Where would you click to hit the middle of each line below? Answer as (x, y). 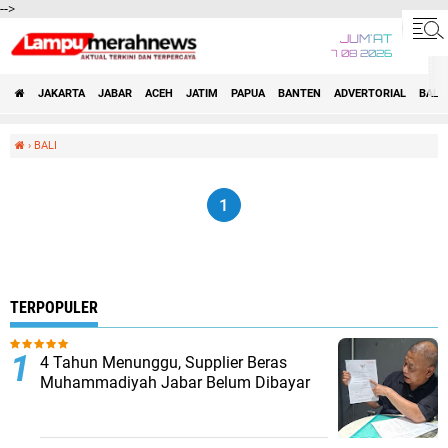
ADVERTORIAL (370, 93)
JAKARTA (61, 93)
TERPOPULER (54, 307)
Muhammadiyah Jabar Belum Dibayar (175, 382)
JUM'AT (366, 40)
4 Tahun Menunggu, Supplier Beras (163, 362)
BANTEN (299, 93)
